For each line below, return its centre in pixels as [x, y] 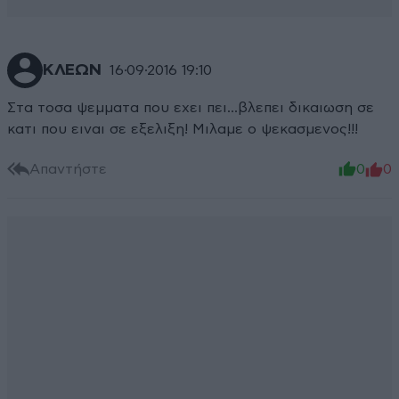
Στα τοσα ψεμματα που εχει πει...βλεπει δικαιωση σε [191, 108]
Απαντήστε [68, 169]
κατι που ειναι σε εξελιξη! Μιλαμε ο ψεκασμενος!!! [183, 130]
